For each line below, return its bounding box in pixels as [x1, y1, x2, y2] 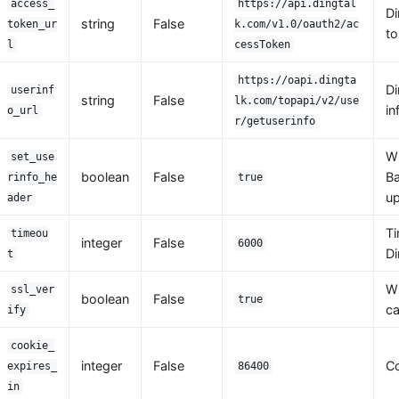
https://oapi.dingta [238, 74, 357, 87]
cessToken [233, 38, 290, 52]
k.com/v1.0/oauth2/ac [233, 18, 359, 31]
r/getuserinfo [233, 115, 315, 128]
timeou [11, 227, 49, 240]
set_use [11, 151, 55, 164]
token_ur [6, 18, 57, 31]
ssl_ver [11, 283, 55, 297]
